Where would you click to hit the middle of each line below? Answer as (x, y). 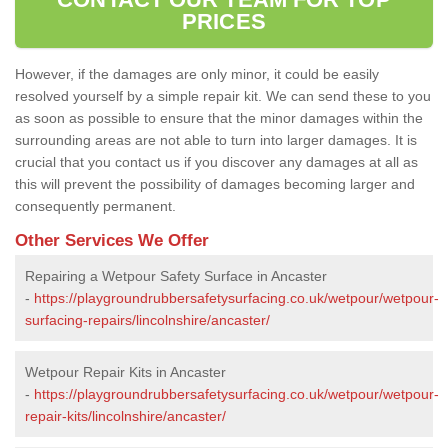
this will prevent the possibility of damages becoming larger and (215, 183)
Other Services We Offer (112, 240)
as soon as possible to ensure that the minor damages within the (219, 117)
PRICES (224, 21)
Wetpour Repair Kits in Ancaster (125, 371)
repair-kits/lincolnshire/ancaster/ (125, 415)
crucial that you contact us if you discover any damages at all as (216, 161)
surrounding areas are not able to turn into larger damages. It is (216, 139)
